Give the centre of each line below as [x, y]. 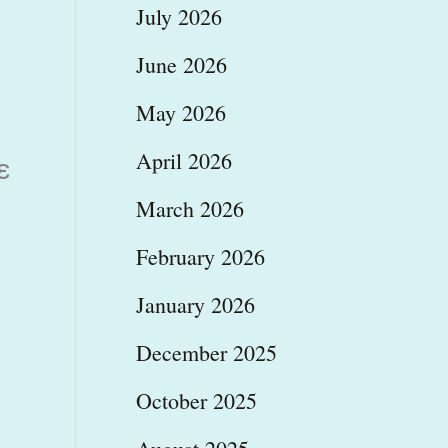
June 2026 [181, 64]
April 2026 [183, 160]
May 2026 [180, 112]
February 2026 [200, 256]
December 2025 [206, 352]
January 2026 [195, 304]
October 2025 [196, 400]
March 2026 [189, 208]
